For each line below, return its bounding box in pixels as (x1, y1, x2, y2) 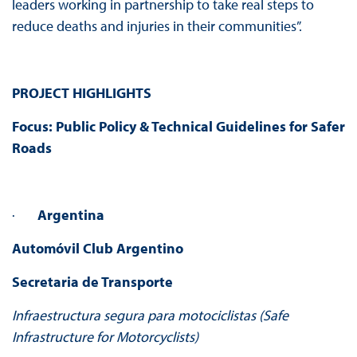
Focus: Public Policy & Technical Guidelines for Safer (11, 117, 345, 136)
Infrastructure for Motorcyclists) (11, 328, 198, 347)
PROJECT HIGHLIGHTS (11, 84, 151, 103)
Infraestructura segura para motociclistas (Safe (11, 306, 288, 325)
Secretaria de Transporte (11, 273, 173, 292)
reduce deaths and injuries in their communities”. (11, 17, 302, 36)
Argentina (37, 206, 104, 225)
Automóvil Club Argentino (11, 239, 183, 258)
